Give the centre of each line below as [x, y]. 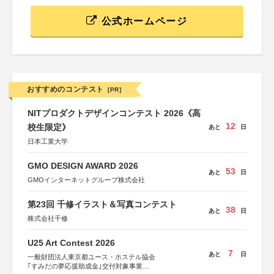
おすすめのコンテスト [65, 89]
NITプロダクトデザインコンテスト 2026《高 [114, 113]
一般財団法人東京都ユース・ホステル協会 [91, 257]
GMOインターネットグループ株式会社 [86, 180]
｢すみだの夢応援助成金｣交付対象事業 [85, 266]
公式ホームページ [143, 21]
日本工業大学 [48, 141]
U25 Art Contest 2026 [71, 243]
